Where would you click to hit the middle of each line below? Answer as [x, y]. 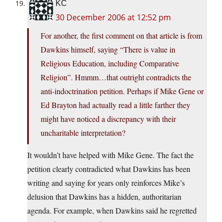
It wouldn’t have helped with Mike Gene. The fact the [111, 155]
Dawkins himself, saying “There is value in [108, 50]
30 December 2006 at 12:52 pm [113, 18]
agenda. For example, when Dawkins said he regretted [112, 211]
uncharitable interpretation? [83, 133]
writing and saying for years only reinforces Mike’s [106, 183]
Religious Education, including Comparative [110, 63]
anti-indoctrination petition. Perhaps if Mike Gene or [122, 91]
